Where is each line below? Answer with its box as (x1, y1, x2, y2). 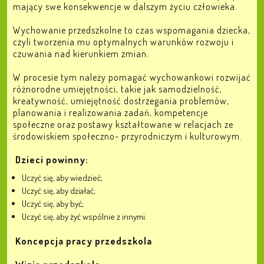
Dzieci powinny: (15, 154, 88, 166)
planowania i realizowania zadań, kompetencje (13, 107, 208, 118)
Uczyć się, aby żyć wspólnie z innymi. (22, 211, 147, 222)
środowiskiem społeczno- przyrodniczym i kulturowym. (13, 130, 242, 142)
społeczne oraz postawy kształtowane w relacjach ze (13, 118, 233, 130)
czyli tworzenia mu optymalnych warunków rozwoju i (13, 36, 234, 48)
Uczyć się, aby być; (22, 198, 84, 209)
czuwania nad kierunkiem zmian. (13, 48, 149, 60)
